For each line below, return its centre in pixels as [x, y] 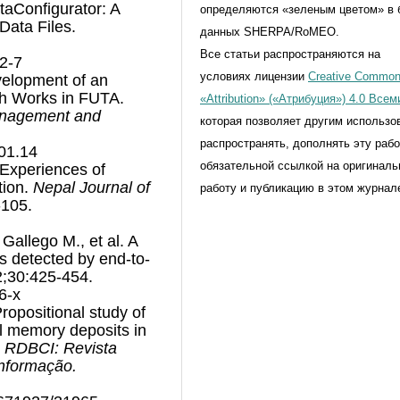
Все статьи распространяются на [290, 54]
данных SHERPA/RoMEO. [270, 31]
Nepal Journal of [92, 187]
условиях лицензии [254, 76]
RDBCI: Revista [61, 348]
